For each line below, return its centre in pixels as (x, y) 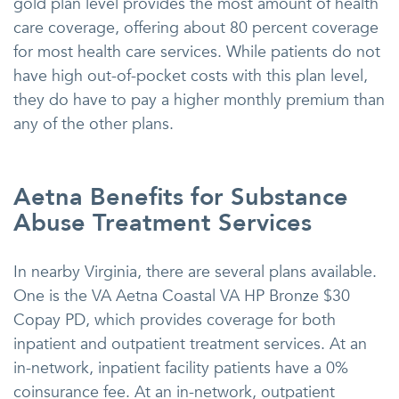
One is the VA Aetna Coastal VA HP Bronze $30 (182, 297)
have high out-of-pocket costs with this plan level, (191, 77)
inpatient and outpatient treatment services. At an (190, 345)
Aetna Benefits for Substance (181, 198)
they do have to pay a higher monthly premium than (199, 101)
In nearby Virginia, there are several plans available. (195, 273)
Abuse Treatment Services (163, 224)
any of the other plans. (94, 125)
